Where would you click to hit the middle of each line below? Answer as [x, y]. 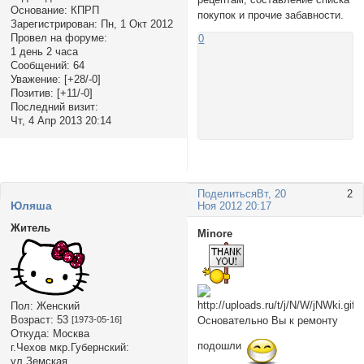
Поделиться [227, 194]
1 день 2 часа [44, 51]
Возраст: [32, 319]
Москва [69, 333]
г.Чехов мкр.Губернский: [69, 347]
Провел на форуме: [58, 37]
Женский [56, 305]
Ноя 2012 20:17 [235, 206]
